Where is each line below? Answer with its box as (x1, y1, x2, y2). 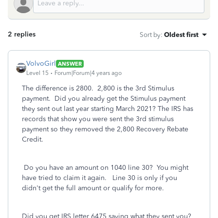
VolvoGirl (26, 59, 56, 68)
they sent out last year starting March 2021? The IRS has (22, 105, 193, 113)
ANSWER (58, 60, 82, 67)
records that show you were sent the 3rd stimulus (22, 115, 174, 123)
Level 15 (26, 70, 49, 76)
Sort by (140, 31, 161, 38)
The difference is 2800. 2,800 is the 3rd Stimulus (22, 84, 174, 92)
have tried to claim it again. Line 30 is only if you (22, 174, 177, 182)
